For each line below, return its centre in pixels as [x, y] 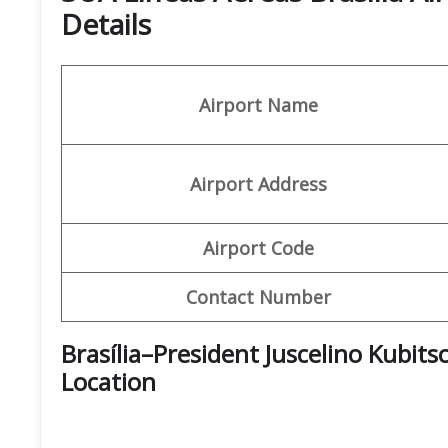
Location [108, 381]
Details [106, 23]
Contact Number [258, 296]
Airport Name [258, 104]
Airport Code [258, 247]
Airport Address [258, 183]
